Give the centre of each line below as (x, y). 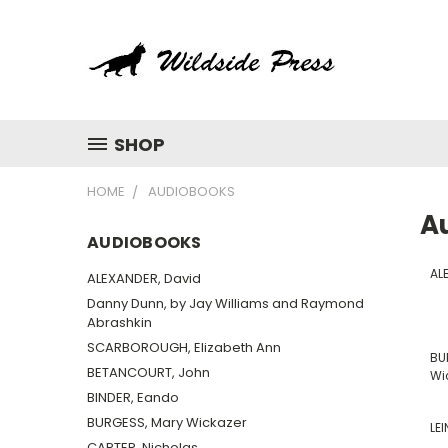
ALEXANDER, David (144, 278)
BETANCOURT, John (148, 372)
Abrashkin (119, 322)
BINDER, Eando (133, 397)
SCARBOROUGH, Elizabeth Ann (184, 347)
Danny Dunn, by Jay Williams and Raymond (225, 303)
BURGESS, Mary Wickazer (167, 422)
